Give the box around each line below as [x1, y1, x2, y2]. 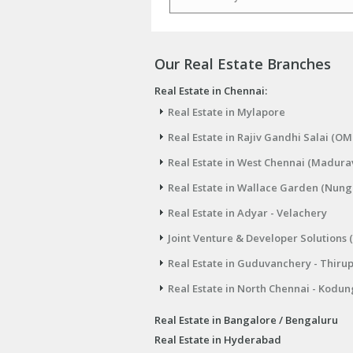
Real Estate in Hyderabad [154, 333, 281, 347]
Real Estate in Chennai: [154, 84, 267, 98]
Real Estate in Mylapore [168, 105, 285, 119]
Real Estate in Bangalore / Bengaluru [154, 313, 338, 327]
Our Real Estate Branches [154, 54, 331, 73]
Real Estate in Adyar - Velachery [168, 206, 327, 220]
